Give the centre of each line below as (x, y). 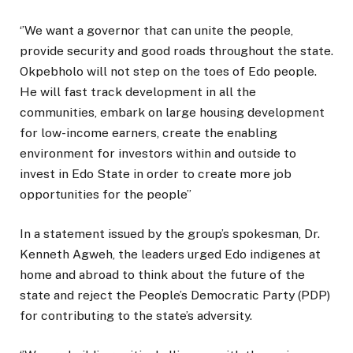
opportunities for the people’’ (106, 195)
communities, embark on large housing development (172, 113)
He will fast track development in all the (138, 92)
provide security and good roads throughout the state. (176, 51)
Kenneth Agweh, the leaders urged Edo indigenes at (170, 255)
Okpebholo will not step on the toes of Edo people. (168, 72)
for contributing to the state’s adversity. (136, 316)
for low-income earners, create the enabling (149, 133)
